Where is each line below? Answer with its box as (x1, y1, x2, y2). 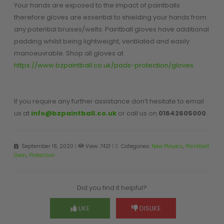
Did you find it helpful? (77, 183, 147, 193)
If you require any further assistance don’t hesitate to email (13, 96, 204, 106)
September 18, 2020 (19, 142, 73, 150)
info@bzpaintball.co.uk (30, 108, 116, 118)
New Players (151, 142, 183, 150)
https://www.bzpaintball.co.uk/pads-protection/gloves (13, 60, 193, 70)
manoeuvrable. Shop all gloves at (13, 48, 123, 58)
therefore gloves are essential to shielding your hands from (13, 12, 206, 22)
